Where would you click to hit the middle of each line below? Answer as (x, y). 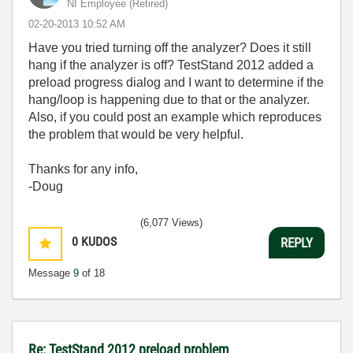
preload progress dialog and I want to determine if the (176, 82)
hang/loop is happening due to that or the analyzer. (169, 100)
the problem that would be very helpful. (136, 134)
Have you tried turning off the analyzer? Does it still (170, 48)
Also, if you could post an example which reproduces (175, 117)
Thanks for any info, (83, 169)
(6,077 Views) (171, 223)
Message (51, 273)
